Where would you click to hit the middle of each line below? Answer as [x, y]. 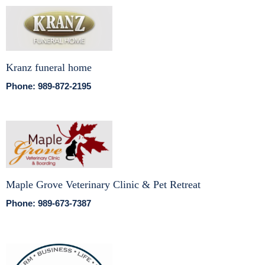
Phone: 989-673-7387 [49, 203]
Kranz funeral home [49, 67]
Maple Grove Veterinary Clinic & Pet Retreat [103, 184]
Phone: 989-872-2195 [49, 86]
